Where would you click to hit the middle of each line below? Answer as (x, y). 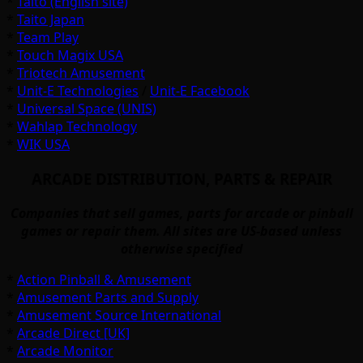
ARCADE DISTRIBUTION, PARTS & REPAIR (181, 179)
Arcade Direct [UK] (73, 333)
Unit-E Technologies (78, 91)
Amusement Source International (119, 315)
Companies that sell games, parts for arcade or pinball (181, 213)
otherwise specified (181, 248)
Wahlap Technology (77, 127)
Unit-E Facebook (200, 91)
